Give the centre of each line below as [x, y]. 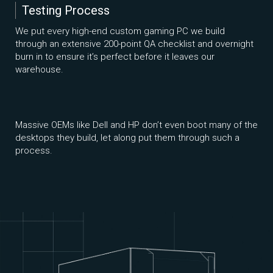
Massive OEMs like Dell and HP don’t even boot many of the [136, 125]
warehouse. [39, 70]
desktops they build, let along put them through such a [127, 138]
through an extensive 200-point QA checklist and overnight [134, 44]
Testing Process [66, 11]
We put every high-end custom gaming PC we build [120, 31]
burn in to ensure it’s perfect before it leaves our [115, 57]
